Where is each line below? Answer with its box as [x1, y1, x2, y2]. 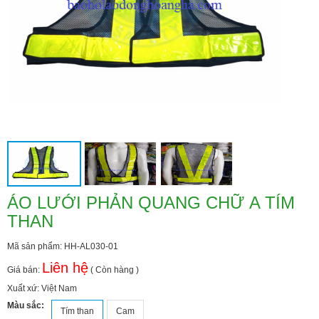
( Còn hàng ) [88, 265, 139, 276]
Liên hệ [42, 260, 88, 276]
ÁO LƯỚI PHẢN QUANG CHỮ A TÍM [7, 193, 295, 213]
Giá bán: [7, 265, 42, 276]
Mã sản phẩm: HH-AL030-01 [7, 241, 118, 252]
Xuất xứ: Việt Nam [7, 283, 77, 294]
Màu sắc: [7, 300, 44, 311]
